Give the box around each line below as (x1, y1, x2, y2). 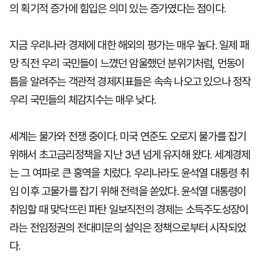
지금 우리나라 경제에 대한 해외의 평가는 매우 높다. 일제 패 (9, 38, 249, 52)
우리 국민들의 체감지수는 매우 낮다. (9, 93, 156, 107)
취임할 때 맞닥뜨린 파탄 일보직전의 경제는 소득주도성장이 (9, 203, 249, 216)
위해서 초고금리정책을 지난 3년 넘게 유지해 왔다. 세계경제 (9, 148, 250, 161)
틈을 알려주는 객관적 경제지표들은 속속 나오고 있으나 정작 (9, 75, 251, 88)
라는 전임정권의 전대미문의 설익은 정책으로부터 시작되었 (9, 221, 246, 235)
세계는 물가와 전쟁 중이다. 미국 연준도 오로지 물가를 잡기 (9, 130, 246, 143)
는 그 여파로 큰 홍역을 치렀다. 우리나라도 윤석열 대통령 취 (9, 166, 249, 180)
